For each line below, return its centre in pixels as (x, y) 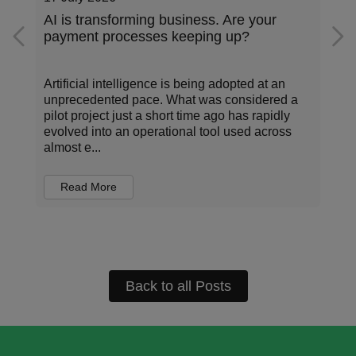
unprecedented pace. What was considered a (171, 100)
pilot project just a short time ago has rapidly (167, 116)
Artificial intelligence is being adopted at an (164, 84)
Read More (89, 187)
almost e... (72, 147)
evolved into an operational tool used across (168, 132)
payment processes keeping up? (147, 37)
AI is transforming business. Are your (160, 20)
